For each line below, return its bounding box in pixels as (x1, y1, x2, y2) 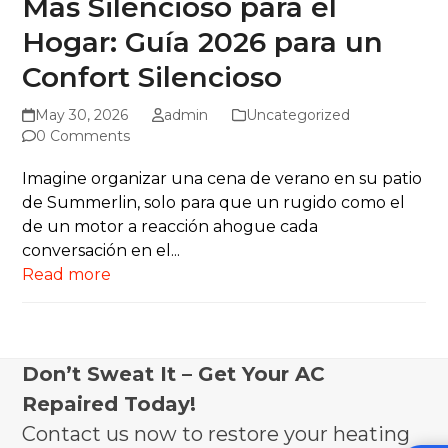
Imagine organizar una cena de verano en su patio (22, 169, 423, 189)
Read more (22, 265, 112, 285)
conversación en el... (22, 241, 181, 261)
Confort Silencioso (22, 60, 283, 95)
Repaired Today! (22, 392, 197, 417)
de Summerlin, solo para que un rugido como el (22, 193, 406, 213)
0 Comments (36, 127, 131, 146)
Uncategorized (245, 106, 350, 125)
